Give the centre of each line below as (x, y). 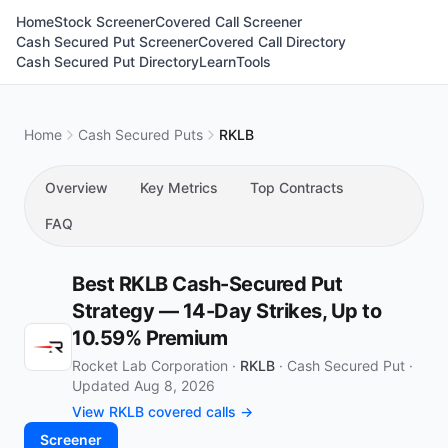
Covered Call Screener (228, 21)
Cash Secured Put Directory (107, 61)
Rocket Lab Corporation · (156, 365)
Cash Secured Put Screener (107, 41)
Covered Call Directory (272, 41)
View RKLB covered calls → (162, 411)
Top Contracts (297, 187)
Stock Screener (104, 21)
